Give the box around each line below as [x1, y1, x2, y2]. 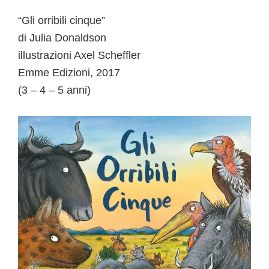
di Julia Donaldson [18, 32, 106, 44]
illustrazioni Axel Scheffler [18, 49, 141, 62]
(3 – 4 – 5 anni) [18, 84, 91, 97]
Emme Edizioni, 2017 [18, 67, 120, 79]
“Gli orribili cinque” [18, 14, 105, 27]
